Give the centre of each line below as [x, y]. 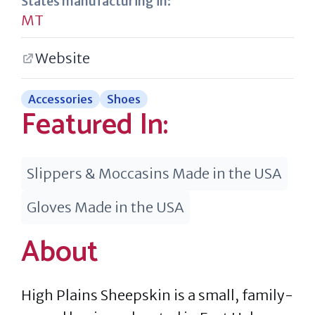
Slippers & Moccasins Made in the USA [154, 173]
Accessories [60, 99]
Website [63, 58]
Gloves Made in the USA [105, 207]
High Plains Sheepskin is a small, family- [157, 295]
